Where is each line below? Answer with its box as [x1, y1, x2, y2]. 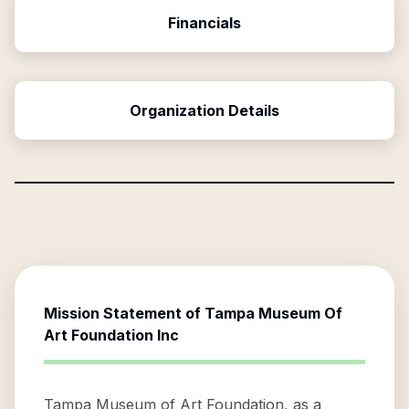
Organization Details [130, 101, 279, 120]
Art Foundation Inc [44, 326, 179, 344]
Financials [168, 14, 241, 32]
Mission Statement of [44, 304, 204, 322]
